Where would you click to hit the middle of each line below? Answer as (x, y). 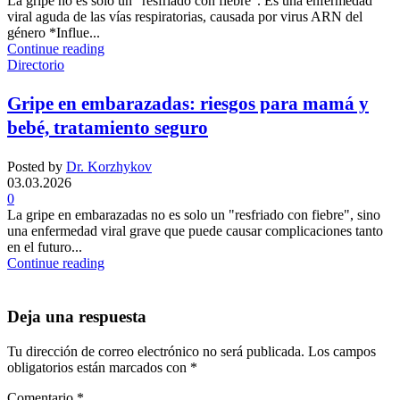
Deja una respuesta (77, 317)
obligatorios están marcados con (99, 367)
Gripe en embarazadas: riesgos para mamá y (188, 104)
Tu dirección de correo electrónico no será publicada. (156, 351)
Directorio (36, 65)
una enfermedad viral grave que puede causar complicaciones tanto (195, 231)
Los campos (342, 351)
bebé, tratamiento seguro (108, 128)
